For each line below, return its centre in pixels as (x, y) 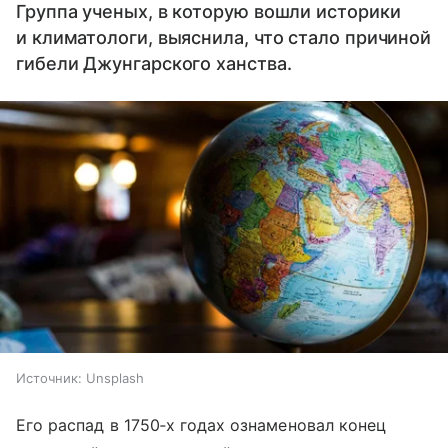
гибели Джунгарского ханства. (154, 63)
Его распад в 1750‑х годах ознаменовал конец (201, 425)
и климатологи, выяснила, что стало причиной (224, 37)
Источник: (49, 378)
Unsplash (115, 378)
